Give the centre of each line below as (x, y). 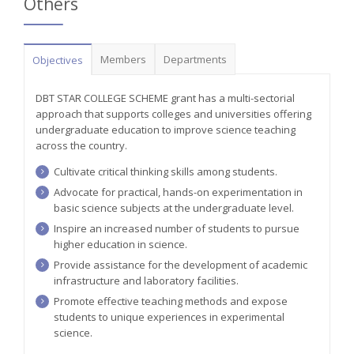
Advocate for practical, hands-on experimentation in (178, 192)
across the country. (81, 146)
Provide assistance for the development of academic (181, 265)
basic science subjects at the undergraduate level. (174, 208)
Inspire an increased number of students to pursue (177, 229)
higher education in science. (121, 245)
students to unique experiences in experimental (169, 317)
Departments (195, 60)
